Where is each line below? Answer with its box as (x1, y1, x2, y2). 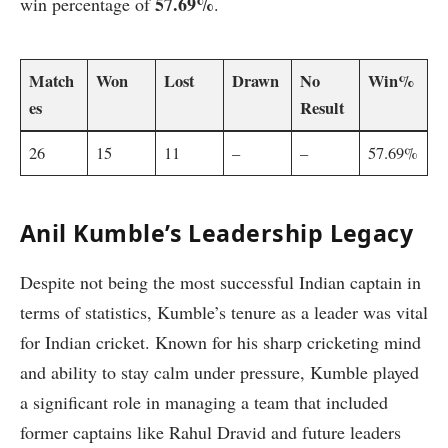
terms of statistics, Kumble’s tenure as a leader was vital (20, 299, 428, 324)
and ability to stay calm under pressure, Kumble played (20, 359, 419, 384)
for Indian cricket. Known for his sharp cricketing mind (20, 329, 421, 354)
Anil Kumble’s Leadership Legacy (20, 216, 414, 249)
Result (300, 96, 345, 121)
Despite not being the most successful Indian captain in (20, 269, 421, 294)
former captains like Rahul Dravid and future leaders (20, 419, 401, 444)
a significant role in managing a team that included (20, 389, 388, 414)
